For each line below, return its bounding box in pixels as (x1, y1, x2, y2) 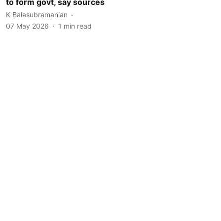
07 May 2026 (6, 21, 49, 30)
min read (64, 21, 92, 30)
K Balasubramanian (6, 10, 68, 19)
